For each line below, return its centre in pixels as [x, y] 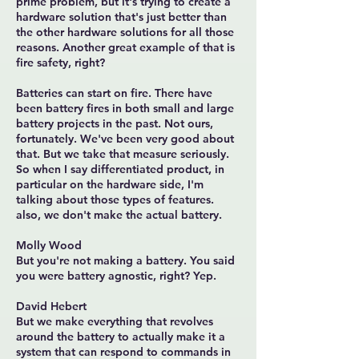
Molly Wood [49, 245]
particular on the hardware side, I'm [110, 184]
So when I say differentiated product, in [120, 169]
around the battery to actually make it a [121, 337]
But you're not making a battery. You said [125, 260]
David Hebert [51, 306]
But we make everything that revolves [115, 321]
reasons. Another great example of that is [125, 47]
